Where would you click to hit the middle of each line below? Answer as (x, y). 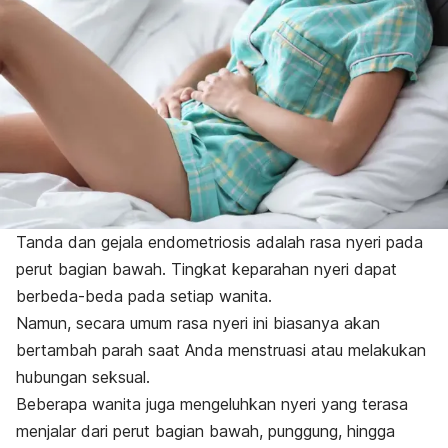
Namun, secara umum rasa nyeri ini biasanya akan (198, 322)
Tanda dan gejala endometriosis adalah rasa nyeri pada (219, 241)
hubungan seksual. (83, 376)
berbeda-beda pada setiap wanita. (144, 295)
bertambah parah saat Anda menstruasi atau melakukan (221, 349)
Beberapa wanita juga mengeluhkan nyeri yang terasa (212, 403)
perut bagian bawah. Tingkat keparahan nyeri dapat (206, 268)
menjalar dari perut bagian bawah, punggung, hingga (205, 430)
